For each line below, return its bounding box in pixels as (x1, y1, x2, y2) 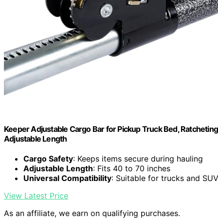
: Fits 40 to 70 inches (93, 163, 170, 174)
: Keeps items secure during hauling (73, 154, 203, 164)
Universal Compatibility (23, 173, 111, 183)
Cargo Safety (23, 154, 73, 164)
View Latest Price (4, 191, 68, 201)
